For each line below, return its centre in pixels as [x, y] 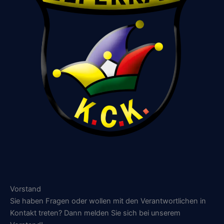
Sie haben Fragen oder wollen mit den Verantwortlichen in [108, 201]
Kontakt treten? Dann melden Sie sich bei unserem [95, 213]
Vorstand [25, 189]
